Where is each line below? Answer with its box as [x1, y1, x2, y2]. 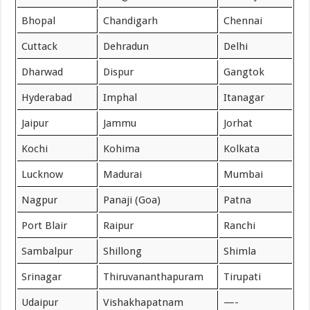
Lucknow [21, 167, 64, 181]
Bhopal [21, 14, 56, 27]
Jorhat [224, 116, 253, 129]
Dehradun [103, 39, 149, 53]
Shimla [224, 244, 257, 257]
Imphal [103, 91, 138, 104]
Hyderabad [21, 91, 73, 104]
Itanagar [224, 91, 265, 104]
